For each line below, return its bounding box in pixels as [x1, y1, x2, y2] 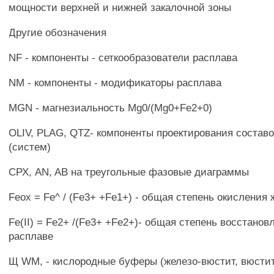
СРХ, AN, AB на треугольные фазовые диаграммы [9, 166, 250, 178]
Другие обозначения [9, 26, 107, 39]
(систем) [9, 141, 51, 153]
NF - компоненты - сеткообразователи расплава [9, 51, 238, 64]
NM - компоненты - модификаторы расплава [9, 76, 222, 89]
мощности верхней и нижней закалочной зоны [9, 1, 232, 13]
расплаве [9, 230, 54, 242]
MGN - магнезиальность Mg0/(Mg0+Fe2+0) [9, 102, 213, 114]
